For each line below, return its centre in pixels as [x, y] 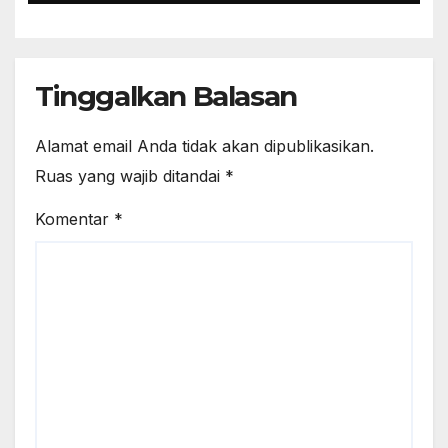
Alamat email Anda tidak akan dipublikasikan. [204, 146]
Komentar [74, 219]
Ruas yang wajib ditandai [130, 176]
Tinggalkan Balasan [166, 95]
